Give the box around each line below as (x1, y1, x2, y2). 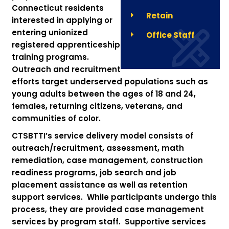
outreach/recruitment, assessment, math (11, 143, 184, 153)
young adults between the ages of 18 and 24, (11, 88, 196, 99)
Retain (146, 10, 173, 21)
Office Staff (146, 30, 195, 40)
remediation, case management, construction (11, 155, 203, 166)
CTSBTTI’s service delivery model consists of (11, 130, 193, 141)
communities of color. (11, 113, 101, 124)
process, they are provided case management (11, 204, 204, 215)
